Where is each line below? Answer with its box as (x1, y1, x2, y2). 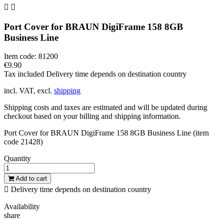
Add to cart (16, 175, 47, 183)
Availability (4, 202, 40, 211)
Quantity (4, 154, 31, 163)
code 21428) (4, 137, 43, 146)
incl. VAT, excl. (4, 86, 54, 95)
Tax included (4, 70, 46, 79)
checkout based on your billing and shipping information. (4, 112, 181, 121)
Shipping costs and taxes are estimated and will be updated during (4, 103, 207, 112)
